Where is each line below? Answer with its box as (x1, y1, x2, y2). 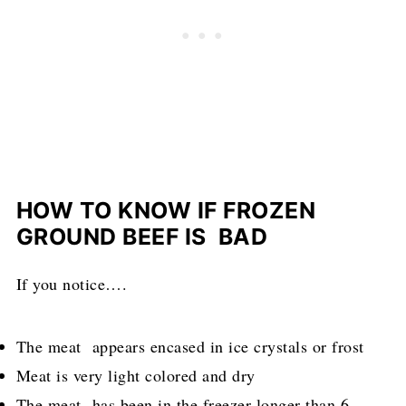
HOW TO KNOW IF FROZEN (15, 196, 316, 224)
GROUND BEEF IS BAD (15, 222, 268, 250)
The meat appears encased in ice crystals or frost (15, 334, 364, 357)
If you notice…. (15, 272, 128, 295)
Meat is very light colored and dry (15, 363, 256, 386)
